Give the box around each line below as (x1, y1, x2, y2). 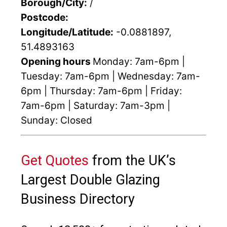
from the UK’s (89, 153, 176, 169)
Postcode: (21, 12, 68, 24)
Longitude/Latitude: (21, 26, 113, 39)
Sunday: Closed (21, 115, 92, 127)
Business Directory (21, 191, 135, 208)
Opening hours (21, 56, 93, 68)
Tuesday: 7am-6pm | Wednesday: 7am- (21, 70, 200, 83)
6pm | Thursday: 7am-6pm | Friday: (21, 85, 182, 97)
